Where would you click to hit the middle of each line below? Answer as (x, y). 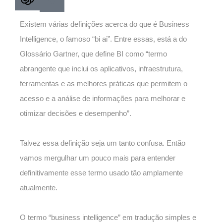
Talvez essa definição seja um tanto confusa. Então (103, 143)
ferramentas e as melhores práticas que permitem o (104, 84)
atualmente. (39, 188)
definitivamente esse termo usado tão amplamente (101, 173)
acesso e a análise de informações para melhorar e (103, 99)
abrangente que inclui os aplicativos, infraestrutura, (101, 69)
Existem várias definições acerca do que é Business (105, 24)
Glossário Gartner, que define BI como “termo (93, 54)
